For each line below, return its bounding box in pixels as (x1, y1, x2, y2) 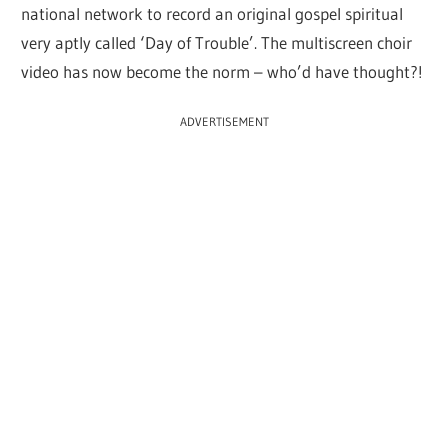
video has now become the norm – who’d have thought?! (21, 60, 424, 82)
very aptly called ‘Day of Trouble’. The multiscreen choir (21, 31, 413, 53)
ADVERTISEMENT (179, 114, 269, 130)
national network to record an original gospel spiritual (21, 2, 404, 24)
